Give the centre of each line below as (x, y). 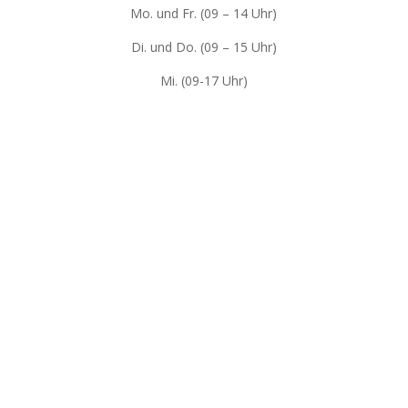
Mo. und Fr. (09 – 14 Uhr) (204, 13)
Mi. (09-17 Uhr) (204, 80)
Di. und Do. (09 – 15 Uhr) (204, 46)
